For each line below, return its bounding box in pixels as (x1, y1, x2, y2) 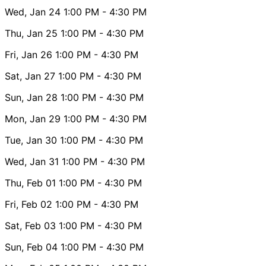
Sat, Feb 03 (5, 219, 56, 232)
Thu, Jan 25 (5, 27, 58, 39)
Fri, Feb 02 (5, 198, 52, 210)
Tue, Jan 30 (5, 134, 57, 146)
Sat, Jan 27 (5, 69, 55, 82)
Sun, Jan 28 (5, 91, 58, 103)
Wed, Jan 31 (5, 155, 59, 167)
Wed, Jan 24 (5, 5, 61, 18)
